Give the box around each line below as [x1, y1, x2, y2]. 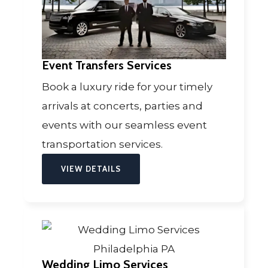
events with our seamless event [42, 118, 207, 131]
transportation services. [42, 138, 165, 150]
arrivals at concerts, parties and [42, 99, 203, 112]
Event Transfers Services [42, 57, 172, 72]
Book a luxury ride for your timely [42, 80, 212, 93]
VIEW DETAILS [61, 163, 121, 173]
